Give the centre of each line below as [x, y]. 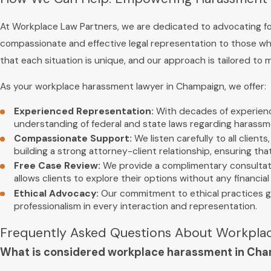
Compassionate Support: [73, 139]
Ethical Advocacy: [57, 193]
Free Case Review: [57, 166]
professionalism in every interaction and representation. [136, 206]
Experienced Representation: [84, 112]
